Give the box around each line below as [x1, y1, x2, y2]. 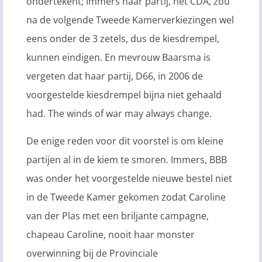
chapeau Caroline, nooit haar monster [26, 227, 195, 241]
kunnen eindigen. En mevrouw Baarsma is [26, 51, 211, 64]
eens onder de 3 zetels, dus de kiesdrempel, [26, 32, 219, 46]
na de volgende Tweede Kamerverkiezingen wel [26, 13, 234, 27]
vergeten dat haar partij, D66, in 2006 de [26, 70, 203, 83]
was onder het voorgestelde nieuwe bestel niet [26, 171, 232, 185]
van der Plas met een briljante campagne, [26, 209, 209, 222]
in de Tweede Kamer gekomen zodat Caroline [26, 190, 226, 204]
